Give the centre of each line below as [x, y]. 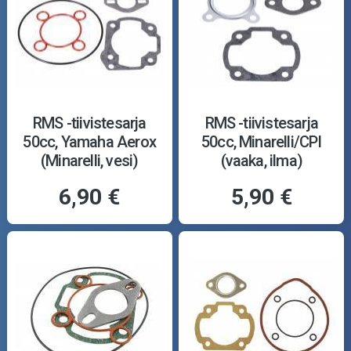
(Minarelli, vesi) [90, 161]
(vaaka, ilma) [262, 161]
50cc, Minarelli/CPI [261, 142]
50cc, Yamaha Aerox [89, 142]
